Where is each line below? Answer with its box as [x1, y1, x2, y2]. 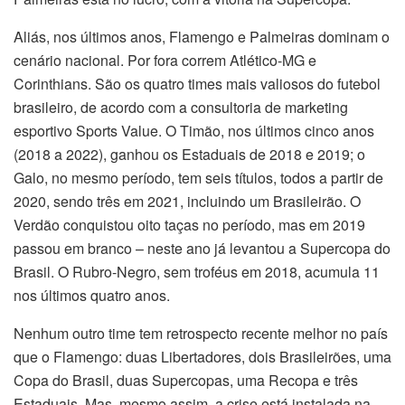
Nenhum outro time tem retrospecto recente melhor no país [14, 322, 388, 344]
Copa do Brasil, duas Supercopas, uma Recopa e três [14, 369, 358, 391]
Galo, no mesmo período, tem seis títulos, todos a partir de [14, 166, 383, 188]
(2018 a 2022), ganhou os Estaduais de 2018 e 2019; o [14, 143, 365, 165]
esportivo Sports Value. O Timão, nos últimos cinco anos [14, 119, 374, 141]
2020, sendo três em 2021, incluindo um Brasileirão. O [14, 190, 361, 212]
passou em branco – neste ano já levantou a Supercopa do [14, 237, 391, 259]
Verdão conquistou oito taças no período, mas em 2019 [14, 213, 365, 235]
